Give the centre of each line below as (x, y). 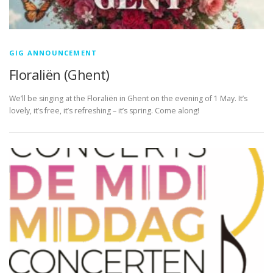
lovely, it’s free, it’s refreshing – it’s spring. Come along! (104, 111)
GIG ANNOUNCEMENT (53, 53)
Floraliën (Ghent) (59, 74)
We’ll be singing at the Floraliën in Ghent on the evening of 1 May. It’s (128, 99)
